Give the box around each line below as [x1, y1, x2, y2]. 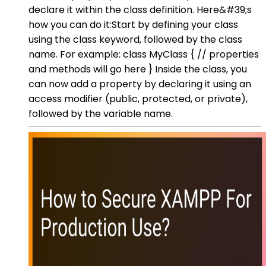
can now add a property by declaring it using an [28, 77, 251, 91]
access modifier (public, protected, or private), [28, 91, 248, 106]
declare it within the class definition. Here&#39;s [28, 2, 252, 17]
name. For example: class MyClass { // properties [28, 47, 259, 61]
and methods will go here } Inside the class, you [28, 62, 247, 76]
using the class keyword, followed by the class [28, 32, 242, 46]
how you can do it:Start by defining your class [28, 17, 238, 31]
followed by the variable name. [28, 106, 173, 121]
